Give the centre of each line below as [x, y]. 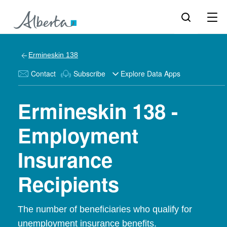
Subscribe [89, 73]
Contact [43, 73]
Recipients [68, 184]
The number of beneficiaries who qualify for [105, 209]
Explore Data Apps [150, 73]
